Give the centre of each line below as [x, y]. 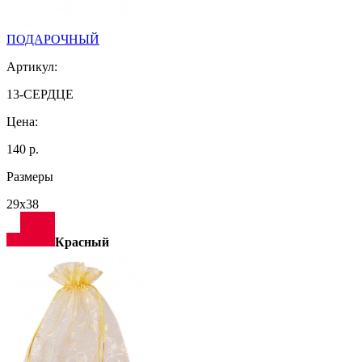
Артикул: [32, 66]
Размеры [30, 176]
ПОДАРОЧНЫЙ [53, 39]
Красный [82, 242]
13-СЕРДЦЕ [40, 94]
